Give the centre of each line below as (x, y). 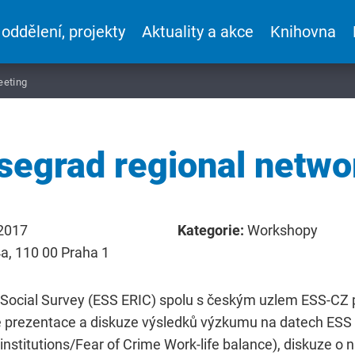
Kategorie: (212, 230)
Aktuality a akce (197, 32)
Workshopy (282, 230)
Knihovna (303, 32)
